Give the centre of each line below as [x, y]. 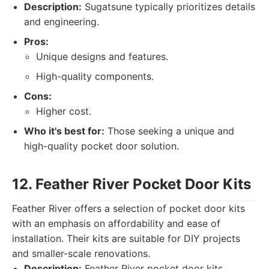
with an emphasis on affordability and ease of [116, 223]
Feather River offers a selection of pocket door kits [128, 208]
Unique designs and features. [102, 56]
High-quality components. [95, 76]
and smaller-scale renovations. [81, 253]
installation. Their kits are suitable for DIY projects [126, 238]
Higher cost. [64, 111]
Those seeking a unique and [169, 131]
